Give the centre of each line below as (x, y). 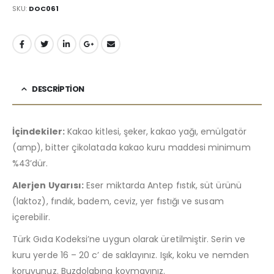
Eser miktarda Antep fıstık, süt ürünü (163, 185)
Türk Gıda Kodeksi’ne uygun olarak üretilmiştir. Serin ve (129, 239)
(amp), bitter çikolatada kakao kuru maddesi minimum (131, 147)
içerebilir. (31, 217)
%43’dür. (30, 163)
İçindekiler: (39, 131)
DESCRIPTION (58, 89)
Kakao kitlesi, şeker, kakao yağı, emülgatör (155, 131)
